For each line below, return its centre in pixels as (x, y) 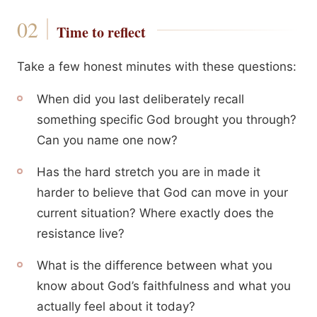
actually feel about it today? (116, 306)
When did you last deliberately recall (140, 99)
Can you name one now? (107, 140)
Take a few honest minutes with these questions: (157, 67)
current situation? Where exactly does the (155, 213)
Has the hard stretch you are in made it (149, 172)
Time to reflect (101, 32)
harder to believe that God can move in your (162, 192)
